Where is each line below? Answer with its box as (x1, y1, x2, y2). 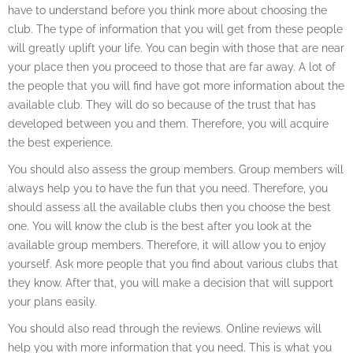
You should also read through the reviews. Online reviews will (8, 322, 321, 335)
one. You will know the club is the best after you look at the (8, 220, 311, 232)
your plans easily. (8, 295, 97, 308)
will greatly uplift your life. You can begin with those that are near (8, 42, 344, 54)
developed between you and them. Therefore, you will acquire (8, 117, 329, 130)
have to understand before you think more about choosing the (8, 4, 327, 17)
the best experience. (8, 136, 113, 149)
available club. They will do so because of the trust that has (8, 98, 316, 111)
